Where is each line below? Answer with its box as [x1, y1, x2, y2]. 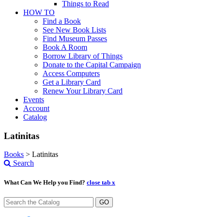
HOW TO [23, 8, 55, 16]
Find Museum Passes [43, 34, 107, 43]
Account [23, 104, 49, 112]
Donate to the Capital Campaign [43, 61, 141, 69]
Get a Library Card [43, 78, 101, 86]
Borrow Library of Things [43, 52, 123, 60]
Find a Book [43, 17, 81, 25]
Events [23, 95, 44, 104]
